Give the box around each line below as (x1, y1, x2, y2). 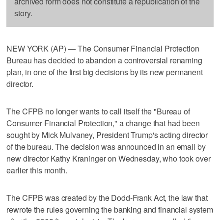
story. (14, 7, 32, 19)
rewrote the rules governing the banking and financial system (6, 203, 213, 215)
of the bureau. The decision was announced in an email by (6, 140, 206, 152)
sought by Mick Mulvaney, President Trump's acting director (6, 129, 208, 140)
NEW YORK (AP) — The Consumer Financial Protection (6, 42, 199, 54)
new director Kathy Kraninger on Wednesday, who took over (6, 152, 211, 164)
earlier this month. (6, 164, 67, 176)
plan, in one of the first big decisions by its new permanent (6, 66, 203, 78)
